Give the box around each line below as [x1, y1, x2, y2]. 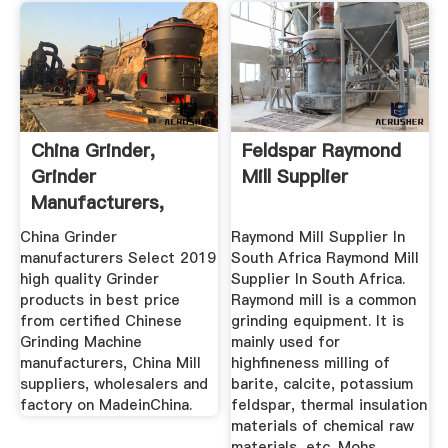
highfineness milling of [231, 353, 391, 374]
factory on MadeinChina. [19, 395, 192, 416]
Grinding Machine [19, 332, 142, 353]
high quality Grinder [19, 269, 159, 290]
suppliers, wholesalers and [19, 374, 208, 395]
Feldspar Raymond [242, 137, 402, 163]
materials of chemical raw [231, 416, 415, 437]
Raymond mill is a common [231, 290, 417, 311]
